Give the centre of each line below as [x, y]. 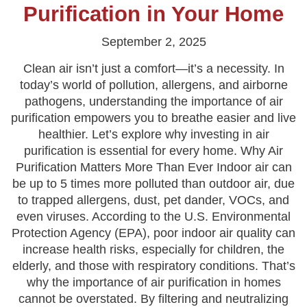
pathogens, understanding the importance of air [153, 101]
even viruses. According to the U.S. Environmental [153, 217]
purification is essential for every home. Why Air [153, 151]
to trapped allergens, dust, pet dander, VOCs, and [153, 200]
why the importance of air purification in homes [153, 282]
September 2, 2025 [153, 42]
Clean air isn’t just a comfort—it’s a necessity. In [153, 69]
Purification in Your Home [153, 14]
